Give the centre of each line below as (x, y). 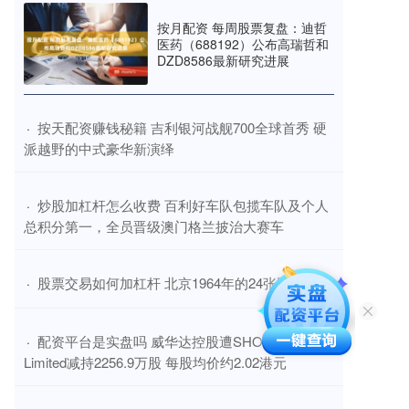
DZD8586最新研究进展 (223, 61)
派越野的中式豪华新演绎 (99, 149)
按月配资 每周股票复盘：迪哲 (242, 28)
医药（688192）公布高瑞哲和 (243, 44)
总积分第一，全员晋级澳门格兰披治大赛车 (154, 226)
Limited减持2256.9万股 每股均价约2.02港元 (155, 362)
